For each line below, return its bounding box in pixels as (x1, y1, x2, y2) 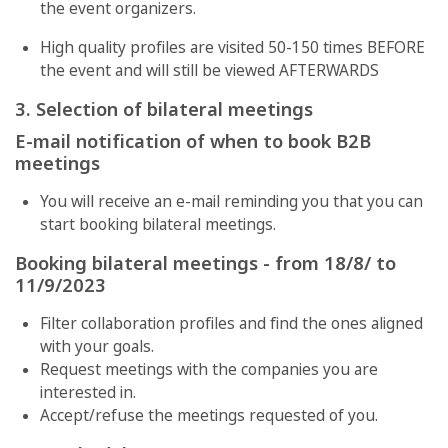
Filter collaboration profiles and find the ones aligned (40, 312, 423, 334)
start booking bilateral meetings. (40, 213, 280, 235)
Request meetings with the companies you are (40, 358, 378, 380)
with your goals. (40, 335, 154, 357)
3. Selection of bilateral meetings (15, 95, 323, 121)
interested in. (40, 381, 136, 403)
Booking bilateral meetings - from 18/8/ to (15, 249, 396, 275)
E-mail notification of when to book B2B (15, 127, 371, 153)
